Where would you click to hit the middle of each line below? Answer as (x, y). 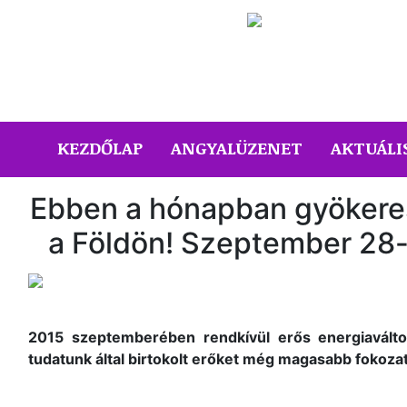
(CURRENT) (188, 147)
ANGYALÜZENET (237, 148)
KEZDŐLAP (100, 148)
